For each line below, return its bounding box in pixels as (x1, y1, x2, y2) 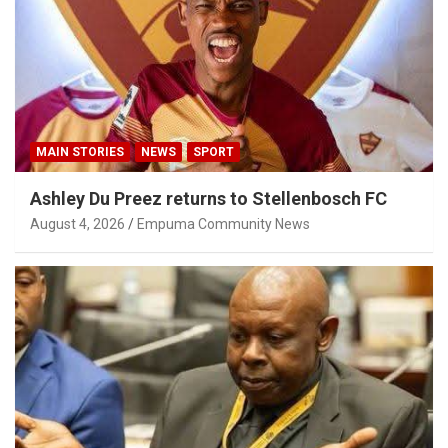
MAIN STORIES (36, 144, 124, 159)
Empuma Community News (137, 215, 310, 232)
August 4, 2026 (30, 215, 125, 232)
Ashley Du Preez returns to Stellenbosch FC (30, 187, 387, 209)
